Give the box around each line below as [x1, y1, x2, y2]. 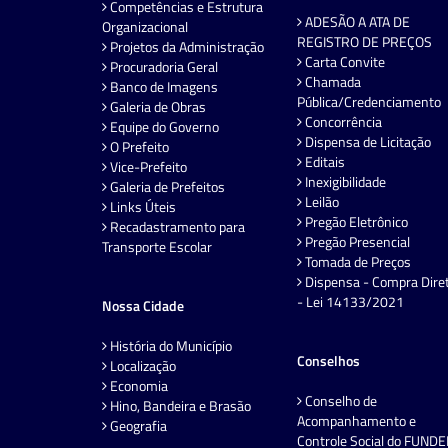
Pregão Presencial [302, 230, 410, 252]
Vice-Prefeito [107, 155, 187, 177]
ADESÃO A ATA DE [302, 10, 410, 32]
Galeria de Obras [107, 95, 206, 117]
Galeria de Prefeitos [107, 175, 225, 197]
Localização [107, 354, 176, 376]
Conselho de [302, 389, 377, 411]
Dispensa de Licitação [302, 130, 431, 152]
